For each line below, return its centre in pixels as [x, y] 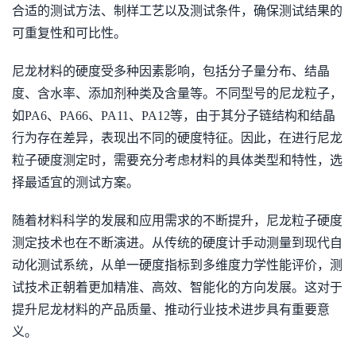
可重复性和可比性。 [69, 33]
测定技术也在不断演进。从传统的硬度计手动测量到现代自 [177, 243]
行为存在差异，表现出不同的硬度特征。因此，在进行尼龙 [177, 138]
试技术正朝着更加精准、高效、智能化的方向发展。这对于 [177, 287]
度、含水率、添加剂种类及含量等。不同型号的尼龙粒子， [177, 93]
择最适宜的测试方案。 [75, 182]
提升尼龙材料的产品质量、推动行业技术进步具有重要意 [171, 310]
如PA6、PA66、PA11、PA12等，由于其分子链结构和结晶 [174, 116]
